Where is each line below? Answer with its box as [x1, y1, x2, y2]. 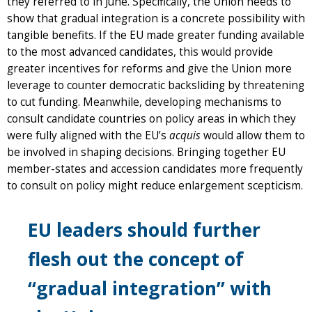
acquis [169, 128, 201, 143]
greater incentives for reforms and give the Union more [7, 61, 292, 77]
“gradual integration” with [28, 276, 272, 302]
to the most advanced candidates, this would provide [7, 45, 273, 60]
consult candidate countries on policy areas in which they [7, 111, 296, 127]
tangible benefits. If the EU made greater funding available [7, 28, 304, 43]
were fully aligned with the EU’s [7, 128, 169, 143]
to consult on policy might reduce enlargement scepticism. [7, 178, 303, 194]
